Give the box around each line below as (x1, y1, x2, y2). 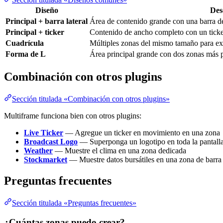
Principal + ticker (5, 28, 64, 37)
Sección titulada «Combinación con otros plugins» (12, 95, 170, 104)
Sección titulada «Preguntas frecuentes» (12, 199, 136, 208)
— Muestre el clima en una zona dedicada (53, 146, 186, 155)
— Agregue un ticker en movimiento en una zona (63, 128, 220, 137)
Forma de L (5, 50, 46, 59)
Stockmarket (24, 155, 67, 164)
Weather (24, 146, 53, 155)
